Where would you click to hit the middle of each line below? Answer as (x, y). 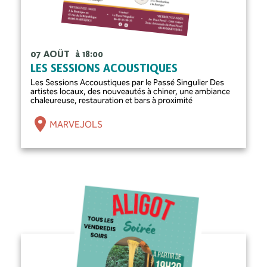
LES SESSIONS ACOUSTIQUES (104, 69)
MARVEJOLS (76, 124)
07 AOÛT (52, 54)
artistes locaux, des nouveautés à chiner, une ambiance (131, 92)
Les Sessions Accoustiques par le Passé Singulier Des (128, 83)
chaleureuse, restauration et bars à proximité (112, 101)
